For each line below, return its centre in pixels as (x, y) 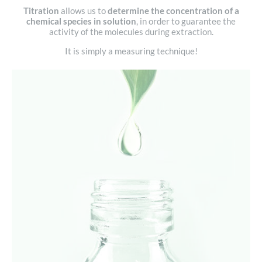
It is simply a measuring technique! (131, 51)
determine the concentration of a (173, 11)
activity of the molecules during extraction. (131, 32)
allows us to (83, 11)
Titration (41, 11)
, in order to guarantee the (186, 21)
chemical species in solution (81, 21)
